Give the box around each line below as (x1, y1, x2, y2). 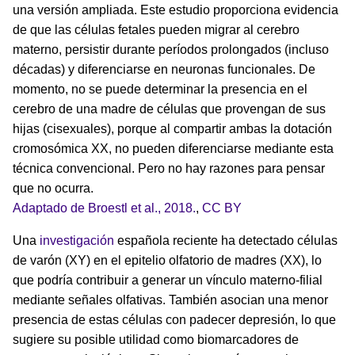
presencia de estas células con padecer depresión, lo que (13, 312, 336, 326)
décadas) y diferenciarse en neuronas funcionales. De (13, 62, 315, 76)
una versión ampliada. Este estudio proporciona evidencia (13, 2, 338, 17)
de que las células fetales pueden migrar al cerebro (13, 22, 300, 36)
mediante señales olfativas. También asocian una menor (13, 292, 328, 307)
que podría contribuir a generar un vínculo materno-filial (13, 273, 323, 287)
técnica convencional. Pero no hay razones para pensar (13, 161, 325, 175)
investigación (40, 233, 114, 247)
